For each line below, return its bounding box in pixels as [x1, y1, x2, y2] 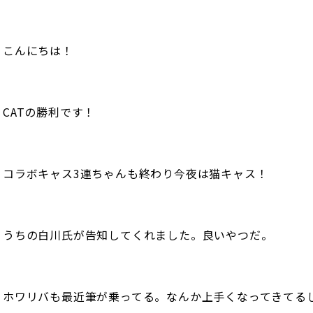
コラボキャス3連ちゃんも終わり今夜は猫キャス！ [3, 164, 268, 182]
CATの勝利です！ [3, 103, 96, 120]
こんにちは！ [3, 41, 73, 59]
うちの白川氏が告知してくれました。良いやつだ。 [3, 226, 273, 243]
